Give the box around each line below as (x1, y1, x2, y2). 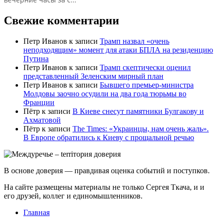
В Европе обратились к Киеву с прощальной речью (23, 133, 194, 142)
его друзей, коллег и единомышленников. (4, 191, 143, 200)
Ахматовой (23, 115, 61, 124)
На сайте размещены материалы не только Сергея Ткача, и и (4, 182, 204, 191)
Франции (23, 98, 54, 107)
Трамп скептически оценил (100, 63, 191, 72)
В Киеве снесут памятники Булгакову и (73, 107, 204, 115)
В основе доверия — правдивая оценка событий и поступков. (4, 166, 210, 175)
